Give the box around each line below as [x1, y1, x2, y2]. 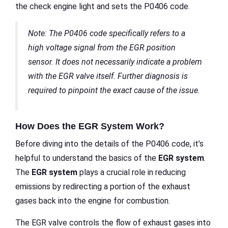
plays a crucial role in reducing [77, 167, 186, 177]
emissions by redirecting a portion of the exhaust [15, 181, 190, 191]
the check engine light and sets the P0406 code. [15, 1, 190, 11]
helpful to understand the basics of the [15, 153, 158, 163]
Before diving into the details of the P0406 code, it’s [15, 138, 204, 149]
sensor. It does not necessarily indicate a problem [28, 56, 202, 67]
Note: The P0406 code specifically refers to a [28, 28, 185, 38]
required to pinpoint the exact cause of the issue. [28, 85, 200, 95]
